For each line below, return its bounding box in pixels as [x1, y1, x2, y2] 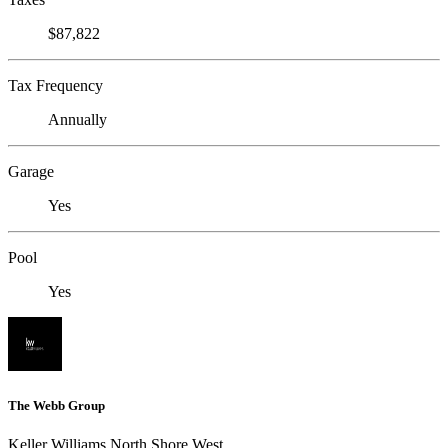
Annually [48, 111, 107, 129]
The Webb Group [8, 397, 105, 413]
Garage [8, 163, 54, 181]
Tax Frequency [8, 77, 103, 95]
